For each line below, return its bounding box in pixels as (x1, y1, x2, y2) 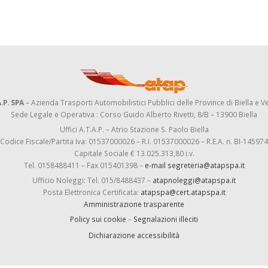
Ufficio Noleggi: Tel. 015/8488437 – (32, 175, 153, 185)
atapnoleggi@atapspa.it (153, 175, 236, 185)
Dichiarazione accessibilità (89, 230, 179, 240)
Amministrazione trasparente (84, 199, 184, 209)
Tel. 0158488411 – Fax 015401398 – (23, 160, 145, 170)
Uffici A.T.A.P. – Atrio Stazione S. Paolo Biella (59, 124, 209, 134)
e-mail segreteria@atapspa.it (144, 160, 245, 170)
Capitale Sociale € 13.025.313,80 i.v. (74, 148, 194, 158)
